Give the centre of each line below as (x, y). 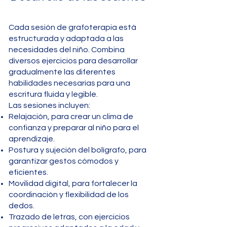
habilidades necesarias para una (69, 83)
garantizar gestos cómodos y (64, 161)
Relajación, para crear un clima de (71, 117)
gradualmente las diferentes (62, 72)
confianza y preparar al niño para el (74, 128)
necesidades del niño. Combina (67, 50)
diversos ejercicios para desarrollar (73, 61)
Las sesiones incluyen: (49, 105)
